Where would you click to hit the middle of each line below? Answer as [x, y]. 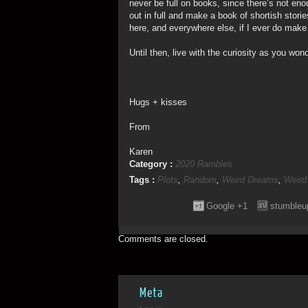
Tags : [143, 180]
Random [200, 180]
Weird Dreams [250, 180]
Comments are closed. [163, 239]
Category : [152, 164]
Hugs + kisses [158, 102]
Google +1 [227, 206]
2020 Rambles [204, 164]
